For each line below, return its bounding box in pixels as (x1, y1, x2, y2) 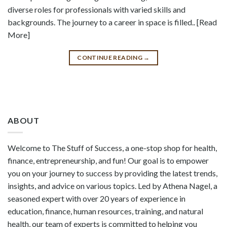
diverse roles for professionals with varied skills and (8, 4, 185, 14)
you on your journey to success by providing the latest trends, (8, 168, 217, 178)
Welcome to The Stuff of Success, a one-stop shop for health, (8, 143, 217, 153)
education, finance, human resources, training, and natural (8, 206, 203, 216)
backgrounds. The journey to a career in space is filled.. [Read (8, 17, 217, 27)
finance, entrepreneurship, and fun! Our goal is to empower (8, 156, 209, 166)
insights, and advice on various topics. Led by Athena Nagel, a (8, 181, 217, 191)
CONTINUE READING (77, 53, 144, 61)
